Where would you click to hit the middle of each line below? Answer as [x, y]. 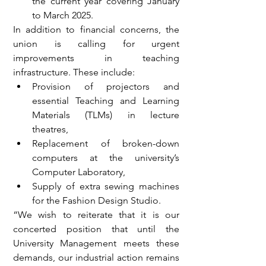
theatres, [50, 129]
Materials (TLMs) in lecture [106, 115]
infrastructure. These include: [74, 72]
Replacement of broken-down [106, 143]
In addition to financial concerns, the [96, 29]
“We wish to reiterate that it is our [96, 215]
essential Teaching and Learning [106, 101]
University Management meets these [96, 243]
